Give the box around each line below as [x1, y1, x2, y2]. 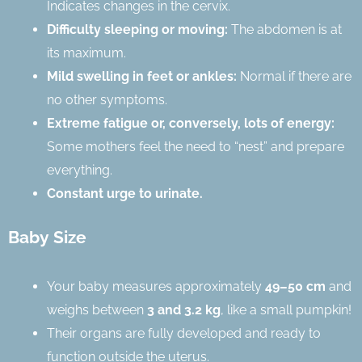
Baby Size [8, 226, 86, 247]
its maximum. [47, 44, 126, 61]
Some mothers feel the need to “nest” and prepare [47, 138, 344, 154]
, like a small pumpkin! [221, 301, 351, 318]
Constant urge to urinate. [47, 185, 203, 201]
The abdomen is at [228, 21, 342, 37]
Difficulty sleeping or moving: [47, 21, 228, 37]
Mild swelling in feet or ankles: [47, 68, 237, 84]
